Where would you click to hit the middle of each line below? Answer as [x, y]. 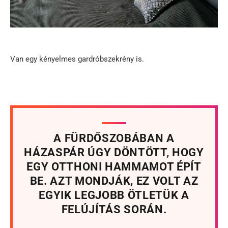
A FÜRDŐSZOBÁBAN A [114, 138]
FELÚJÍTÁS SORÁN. [114, 210]
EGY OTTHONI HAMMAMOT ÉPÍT [114, 167]
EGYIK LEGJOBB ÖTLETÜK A [114, 195]
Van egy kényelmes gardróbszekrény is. [77, 59]
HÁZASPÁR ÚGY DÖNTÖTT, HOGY [114, 153]
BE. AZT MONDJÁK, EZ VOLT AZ [114, 181]
